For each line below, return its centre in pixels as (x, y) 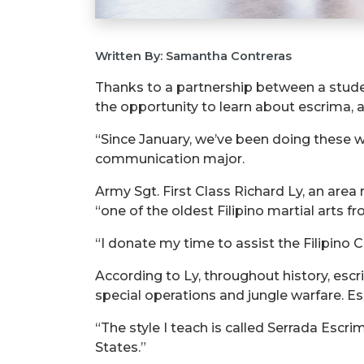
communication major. (171, 158)
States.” (122, 347)
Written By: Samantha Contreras (193, 56)
